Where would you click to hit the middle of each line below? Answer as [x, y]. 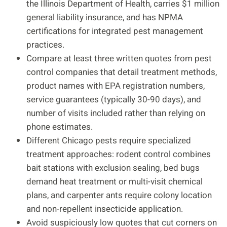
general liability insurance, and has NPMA [105, 17]
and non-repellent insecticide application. [105, 209]
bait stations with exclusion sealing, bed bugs [113, 168]
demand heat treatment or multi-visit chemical [115, 181]
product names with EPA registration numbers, [116, 86]
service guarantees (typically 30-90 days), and [114, 99]
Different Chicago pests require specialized [109, 140]
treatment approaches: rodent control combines [119, 154]
